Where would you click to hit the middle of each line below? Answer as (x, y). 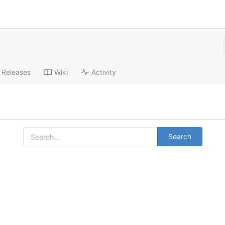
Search (180, 137)
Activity (103, 72)
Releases (16, 72)
